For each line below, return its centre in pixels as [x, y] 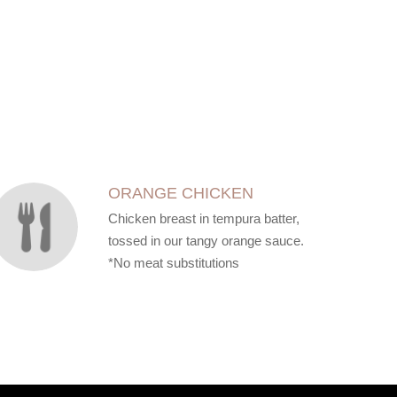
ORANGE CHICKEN [180, 193]
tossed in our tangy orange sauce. [206, 241]
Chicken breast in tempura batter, [203, 218]
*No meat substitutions [173, 263]
